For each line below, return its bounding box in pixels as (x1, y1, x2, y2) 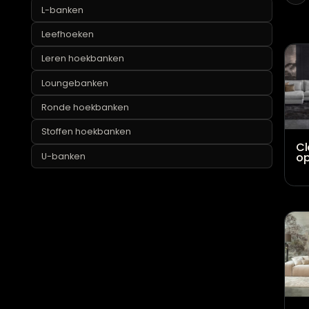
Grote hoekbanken (46, 11, 139, 25)
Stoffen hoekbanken (46, 174, 146, 188)
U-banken (46, 201, 96, 215)
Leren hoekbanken (46, 92, 139, 106)
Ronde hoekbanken (46, 147, 144, 161)
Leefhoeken (46, 66, 105, 79)
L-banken (46, 38, 93, 52)
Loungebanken (46, 119, 121, 133)
